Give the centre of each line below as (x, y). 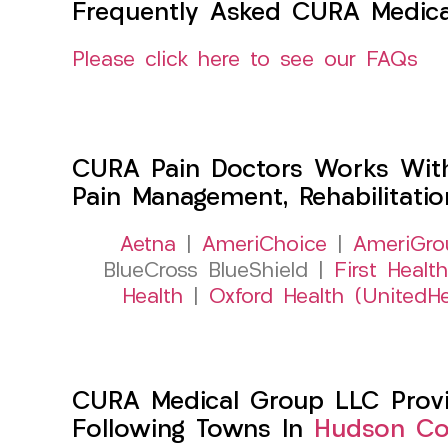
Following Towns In (193, 430)
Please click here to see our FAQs (245, 60)
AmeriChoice (264, 245)
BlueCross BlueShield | (218, 271)
